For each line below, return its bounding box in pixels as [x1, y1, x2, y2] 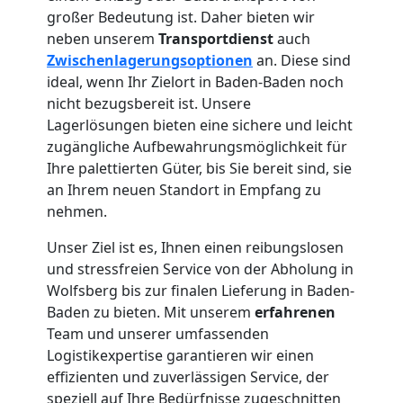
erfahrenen [255, 301, 336, 322]
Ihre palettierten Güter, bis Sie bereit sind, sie [47, 157, 352, 178]
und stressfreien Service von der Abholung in [47, 258, 354, 279]
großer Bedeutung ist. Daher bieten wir [47, 6, 315, 27]
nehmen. [47, 201, 107, 221]
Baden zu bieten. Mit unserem [47, 301, 255, 322]
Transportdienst [158, 28, 273, 49]
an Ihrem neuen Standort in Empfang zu [47, 179, 321, 200]
